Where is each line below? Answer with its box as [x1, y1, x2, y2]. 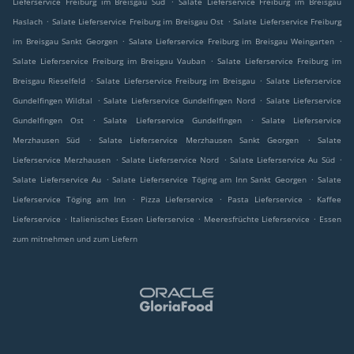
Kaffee [317, 194, 342, 205]
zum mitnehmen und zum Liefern [13, 233, 137, 245]
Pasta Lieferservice [228, 194, 309, 205]
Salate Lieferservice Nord [121, 154, 220, 166]
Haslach [13, 16, 43, 28]
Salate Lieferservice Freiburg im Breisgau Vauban [13, 55, 205, 67]
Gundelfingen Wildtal [13, 95, 93, 107]
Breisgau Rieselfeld [13, 75, 86, 87]
